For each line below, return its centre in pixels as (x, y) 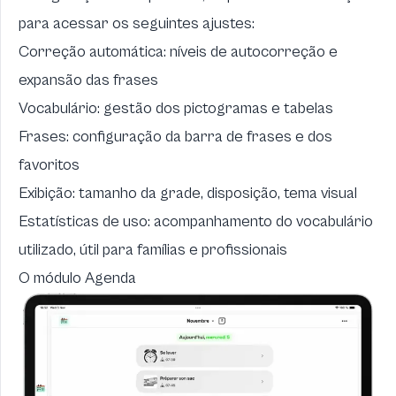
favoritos (49, 164)
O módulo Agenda (77, 278)
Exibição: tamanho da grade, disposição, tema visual (188, 193)
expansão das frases (88, 80)
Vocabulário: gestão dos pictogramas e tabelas (176, 108)
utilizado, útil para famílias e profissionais (153, 249)
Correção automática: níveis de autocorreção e (178, 51)
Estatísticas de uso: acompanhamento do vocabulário (196, 221)
